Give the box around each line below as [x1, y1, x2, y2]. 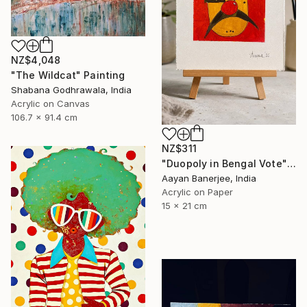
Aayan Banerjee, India [162, 173, 256, 184]
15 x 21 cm [162, 200, 207, 212]
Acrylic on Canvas [11, 98, 90, 110]
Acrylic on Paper [162, 186, 233, 198]
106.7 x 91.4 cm [11, 112, 77, 123]
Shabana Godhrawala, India [11, 84, 132, 96]
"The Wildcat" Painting [11, 69, 125, 82]
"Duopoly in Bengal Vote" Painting [286, 158, 296, 170]
